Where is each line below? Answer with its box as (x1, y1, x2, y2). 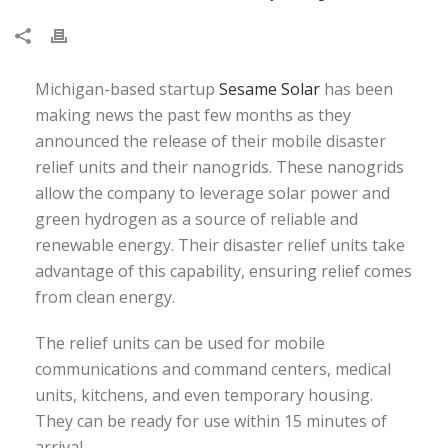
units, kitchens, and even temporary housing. (35, 384, 373, 407)
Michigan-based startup (35, 78, 219, 101)
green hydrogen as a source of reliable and (35, 208, 358, 231)
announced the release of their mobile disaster (35, 130, 386, 153)
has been (320, 78, 393, 101)
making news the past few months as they (35, 104, 351, 127)
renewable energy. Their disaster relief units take (35, 234, 405, 257)
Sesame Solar (219, 78, 320, 101)
